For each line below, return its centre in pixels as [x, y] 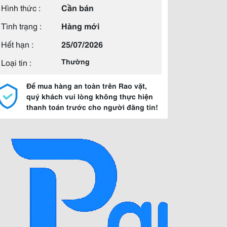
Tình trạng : [21, 26]
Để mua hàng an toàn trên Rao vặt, [87, 86]
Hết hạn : [17, 44]
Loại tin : [16, 62]
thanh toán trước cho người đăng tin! [92, 107]
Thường [75, 61]
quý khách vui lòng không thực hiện [90, 96]
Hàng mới [80, 26]
